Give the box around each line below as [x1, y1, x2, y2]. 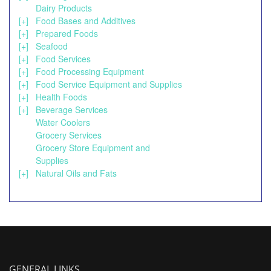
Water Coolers [36, 116, 90, 128]
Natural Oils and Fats [36, 167, 117, 179]
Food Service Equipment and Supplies [36, 78, 182, 90]
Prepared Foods [36, 27, 98, 39]
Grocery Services [36, 129, 102, 141]
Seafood [36, 40, 68, 52]
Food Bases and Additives [36, 15, 135, 27]
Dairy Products [36, 2, 92, 14]
